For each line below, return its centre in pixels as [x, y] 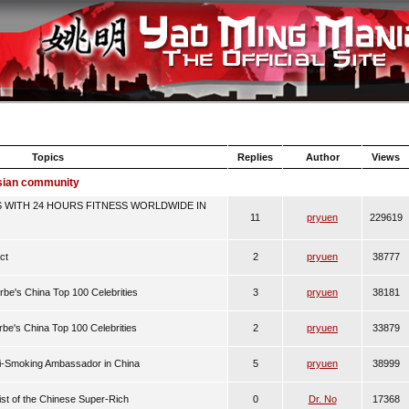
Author [322, 157]
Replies [255, 157]
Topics [47, 157]
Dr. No [322, 399]
